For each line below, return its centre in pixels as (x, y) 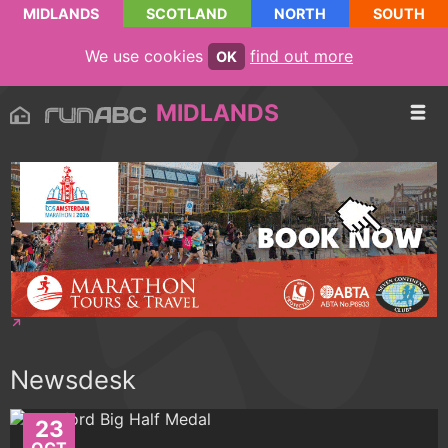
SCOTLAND (187, 13)
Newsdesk (73, 380)
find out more (301, 56)
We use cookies (146, 56)
